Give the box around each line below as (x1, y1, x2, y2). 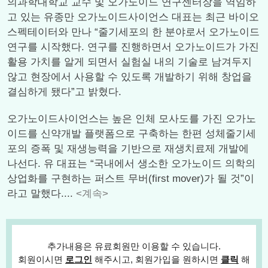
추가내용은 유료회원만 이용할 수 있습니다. (47, 241, 221, 251)
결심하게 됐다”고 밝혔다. (7, 86, 121, 98)
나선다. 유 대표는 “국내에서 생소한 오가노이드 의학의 (7, 158, 255, 169)
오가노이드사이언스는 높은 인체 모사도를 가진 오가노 (7, 113, 256, 124)
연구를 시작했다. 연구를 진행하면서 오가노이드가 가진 (7, 41, 259, 53)
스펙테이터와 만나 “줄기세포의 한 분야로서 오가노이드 (7, 26, 260, 38)
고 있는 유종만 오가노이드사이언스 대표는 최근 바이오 (7, 11, 259, 23)
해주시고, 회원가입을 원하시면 (92, 254, 221, 264)
